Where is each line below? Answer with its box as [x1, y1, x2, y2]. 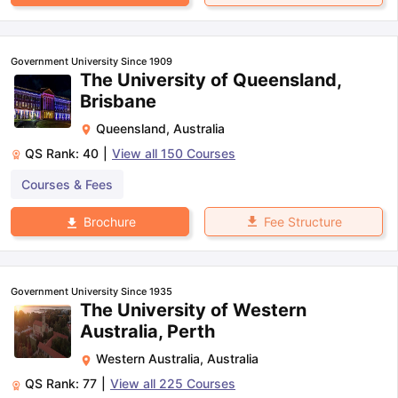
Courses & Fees [21, 177, 113, 193]
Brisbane [80, 91, 156, 113]
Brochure [83, 214, 136, 230]
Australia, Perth [80, 321, 215, 343]
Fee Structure [263, 214, 342, 230]
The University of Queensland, [80, 69, 341, 92]
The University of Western [80, 299, 306, 322]
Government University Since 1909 [11, 55, 172, 68]
